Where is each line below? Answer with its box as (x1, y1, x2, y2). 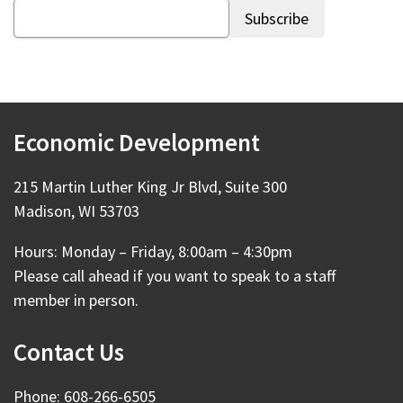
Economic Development (13, 127, 260, 157)
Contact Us (13, 336, 124, 367)
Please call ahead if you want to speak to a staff (13, 265, 336, 286)
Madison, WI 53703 (13, 201, 139, 221)
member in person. (13, 290, 139, 310)
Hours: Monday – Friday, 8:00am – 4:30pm (13, 241, 292, 262)
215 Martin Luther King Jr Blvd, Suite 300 (13, 176, 287, 197)
